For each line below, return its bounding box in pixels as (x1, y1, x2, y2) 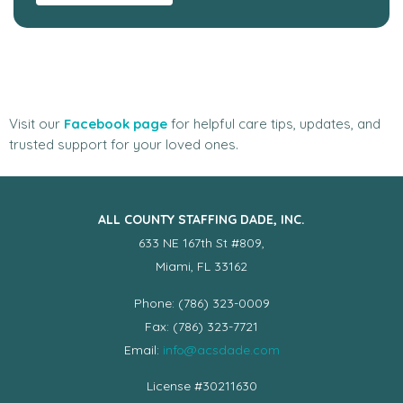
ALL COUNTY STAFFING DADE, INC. (98, 211, 305, 228)
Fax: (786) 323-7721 (145, 318, 258, 335)
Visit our (9, 114, 64, 132)
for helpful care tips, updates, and (171, 114, 381, 132)
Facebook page (64, 114, 167, 132)
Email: (123, 341, 163, 358)
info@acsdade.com (162, 341, 280, 358)
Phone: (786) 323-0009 (133, 294, 270, 311)
